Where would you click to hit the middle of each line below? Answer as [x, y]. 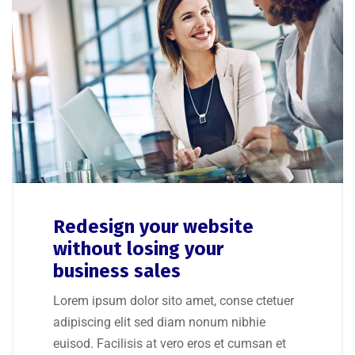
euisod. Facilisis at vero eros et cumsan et [170, 344]
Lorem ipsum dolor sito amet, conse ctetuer [174, 301]
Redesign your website [153, 227]
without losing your [138, 249]
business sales [117, 271]
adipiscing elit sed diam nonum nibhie [159, 323]
